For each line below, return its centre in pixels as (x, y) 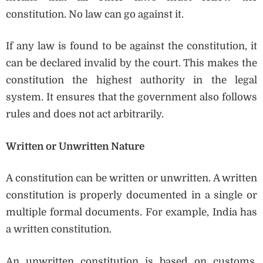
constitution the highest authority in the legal (131, 80)
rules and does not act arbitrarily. (85, 114)
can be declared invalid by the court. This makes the (131, 63)
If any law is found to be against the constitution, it (131, 46)
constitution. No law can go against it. (95, 14)
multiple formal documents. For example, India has (131, 213)
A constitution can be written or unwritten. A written (131, 178)
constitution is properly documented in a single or (131, 195)
